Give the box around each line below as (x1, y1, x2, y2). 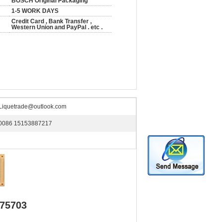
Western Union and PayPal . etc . (11, 24, 103, 31)
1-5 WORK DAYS (11, 7, 58, 14)
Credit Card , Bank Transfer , (11, 18, 92, 25)
